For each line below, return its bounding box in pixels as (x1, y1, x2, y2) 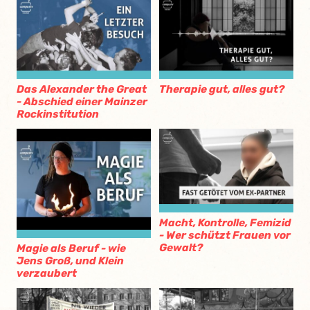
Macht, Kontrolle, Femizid (159, 217, 291, 230)
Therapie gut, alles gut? (159, 83, 284, 96)
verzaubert (17, 266, 77, 280)
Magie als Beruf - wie (17, 241, 126, 255)
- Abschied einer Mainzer (17, 95, 147, 109)
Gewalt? (159, 241, 203, 255)
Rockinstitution (17, 108, 99, 121)
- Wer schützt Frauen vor (159, 229, 291, 242)
